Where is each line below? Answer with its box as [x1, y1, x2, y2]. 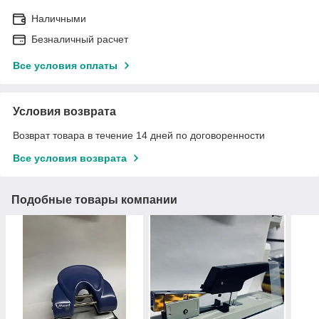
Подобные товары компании [11, 193, 177, 206]
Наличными [31, 12, 86, 24]
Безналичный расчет [31, 33, 128, 45]
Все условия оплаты [13, 59, 117, 71]
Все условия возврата [13, 152, 127, 164]
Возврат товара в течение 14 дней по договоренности [13, 129, 265, 141]
